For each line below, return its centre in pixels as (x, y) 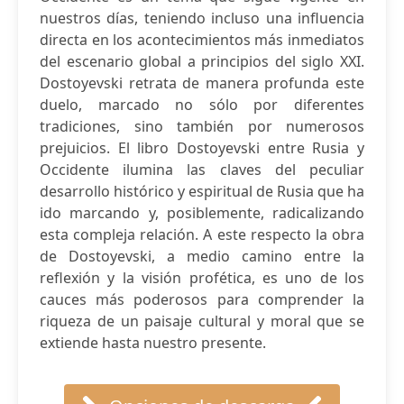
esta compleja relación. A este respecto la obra (202, 234)
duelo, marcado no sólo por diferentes (202, 105)
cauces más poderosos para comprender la (202, 299)
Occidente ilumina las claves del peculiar (202, 170)
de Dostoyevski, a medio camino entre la (202, 256)
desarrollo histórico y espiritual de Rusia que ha (202, 191)
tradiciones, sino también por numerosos (202, 126)
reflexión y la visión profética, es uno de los (202, 278)
